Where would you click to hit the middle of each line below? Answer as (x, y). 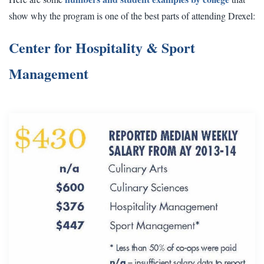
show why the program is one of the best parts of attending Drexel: (132, 16)
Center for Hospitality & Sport (102, 48)
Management (49, 74)
